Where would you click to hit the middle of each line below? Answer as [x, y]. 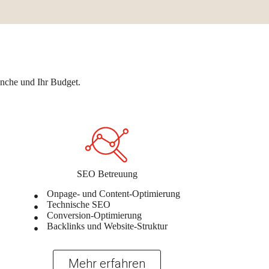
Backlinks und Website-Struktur [107, 226]
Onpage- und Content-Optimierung [113, 193]
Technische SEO [78, 204]
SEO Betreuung [107, 174]
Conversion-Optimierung [94, 215]
